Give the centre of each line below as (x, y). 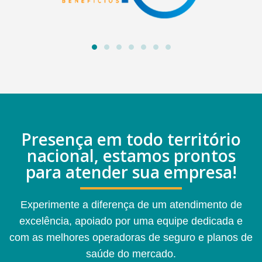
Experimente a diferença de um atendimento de (131, 205)
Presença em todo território (131, 139)
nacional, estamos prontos (131, 156)
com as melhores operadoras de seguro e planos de (131, 238)
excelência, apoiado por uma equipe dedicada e (131, 221)
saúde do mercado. (131, 254)
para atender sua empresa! (131, 172)
